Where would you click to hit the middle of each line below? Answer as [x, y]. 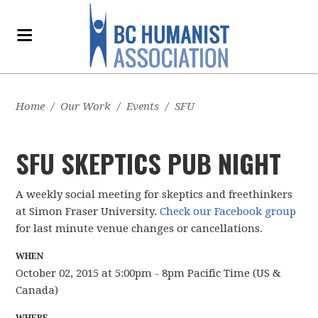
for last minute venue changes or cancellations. [139, 229]
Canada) [37, 290]
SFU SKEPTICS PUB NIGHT [149, 163]
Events [143, 106]
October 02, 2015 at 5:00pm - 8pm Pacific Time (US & [149, 273]
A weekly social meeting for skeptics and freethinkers [154, 194]
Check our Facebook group [228, 212]
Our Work [86, 106]
